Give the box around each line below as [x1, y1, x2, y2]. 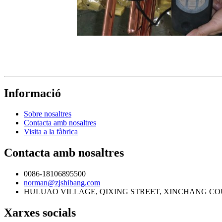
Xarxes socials [4, 206, 76, 220]
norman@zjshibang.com [24, 178, 100, 187]
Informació [4, 86, 61, 100]
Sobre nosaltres [24, 110, 71, 118]
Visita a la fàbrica [24, 127, 78, 136]
